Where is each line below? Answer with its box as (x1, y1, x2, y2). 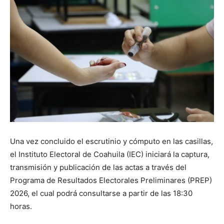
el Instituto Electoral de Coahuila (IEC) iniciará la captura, (10, 149, 209, 159)
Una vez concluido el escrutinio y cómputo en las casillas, (10, 136, 213, 146)
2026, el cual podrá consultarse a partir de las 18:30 (10, 188, 192, 198)
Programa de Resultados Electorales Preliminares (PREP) (10, 175, 212, 185)
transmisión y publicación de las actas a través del (10, 162, 186, 172)
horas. (10, 201, 32, 211)
